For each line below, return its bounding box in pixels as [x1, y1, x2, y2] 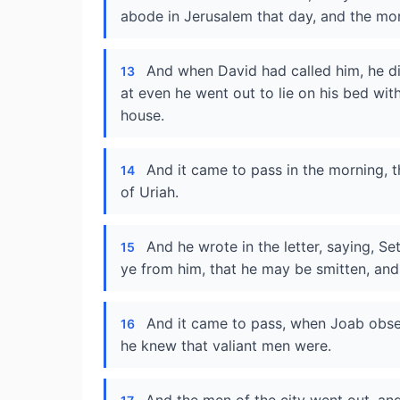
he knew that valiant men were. [121, 337, 331, 354]
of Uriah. [121, 183, 179, 201]
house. [121, 106, 164, 124]
